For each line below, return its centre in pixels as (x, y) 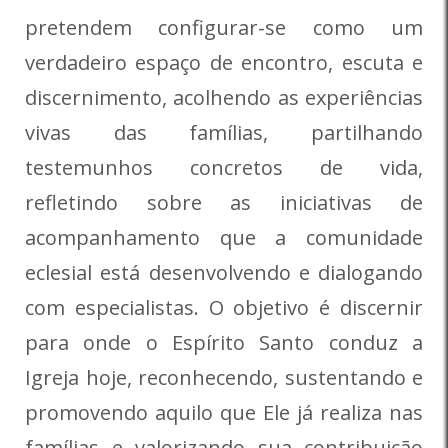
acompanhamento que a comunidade (224, 237)
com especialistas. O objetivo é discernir (224, 307)
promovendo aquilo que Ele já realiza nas (224, 412)
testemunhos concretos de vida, (224, 167)
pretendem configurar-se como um (224, 27)
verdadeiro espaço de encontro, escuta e (224, 62)
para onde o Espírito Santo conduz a (224, 342)
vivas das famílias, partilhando (224, 132)
